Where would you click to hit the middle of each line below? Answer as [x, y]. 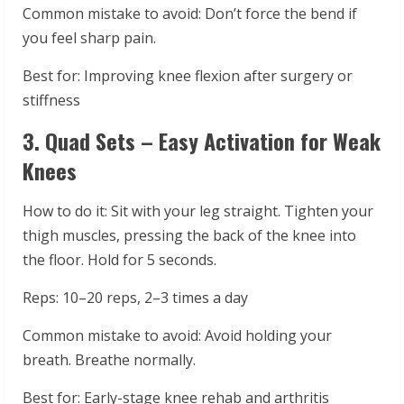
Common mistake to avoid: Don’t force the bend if [190, 13]
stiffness [51, 100]
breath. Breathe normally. [109, 359]
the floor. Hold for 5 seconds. [119, 259]
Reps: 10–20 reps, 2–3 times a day [135, 297]
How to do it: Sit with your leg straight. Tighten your [198, 211]
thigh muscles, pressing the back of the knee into [189, 235]
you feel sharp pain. [89, 37]
